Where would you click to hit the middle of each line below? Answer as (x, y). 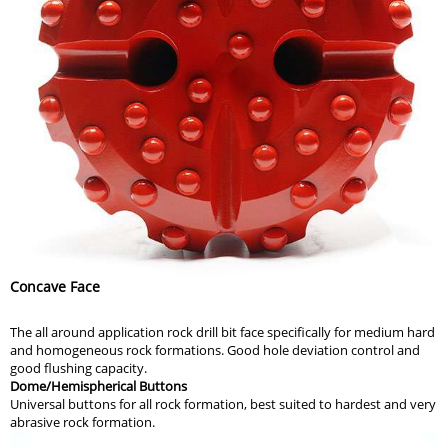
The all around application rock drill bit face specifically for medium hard (222, 332)
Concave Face (55, 286)
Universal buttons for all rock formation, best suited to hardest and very (223, 404)
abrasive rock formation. (82, 422)
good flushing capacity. (78, 368)
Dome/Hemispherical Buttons (98, 386)
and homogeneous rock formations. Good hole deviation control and (215, 350)
